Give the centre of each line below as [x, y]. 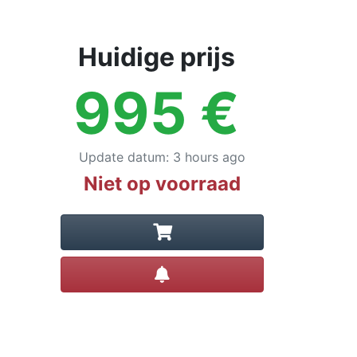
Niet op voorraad [162, 184]
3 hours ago [209, 157]
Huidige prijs [156, 57]
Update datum [122, 157]
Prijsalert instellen [222, 271]
